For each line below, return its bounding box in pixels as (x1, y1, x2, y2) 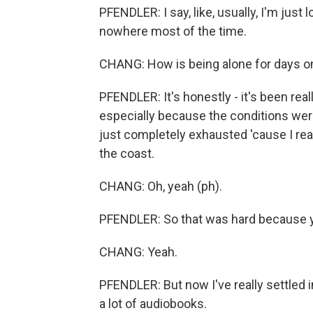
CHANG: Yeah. (99, 245, 177, 259)
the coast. (99, 146, 154, 161)
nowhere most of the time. (99, 24, 247, 38)
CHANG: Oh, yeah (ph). (99, 179, 222, 194)
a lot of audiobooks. (99, 296, 207, 311)
